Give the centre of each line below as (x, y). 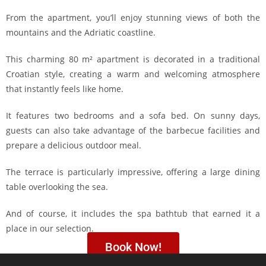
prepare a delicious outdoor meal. (74, 145)
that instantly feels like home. (65, 89)
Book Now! (133, 247)
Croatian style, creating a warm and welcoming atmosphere (133, 74)
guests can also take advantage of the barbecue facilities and (133, 130)
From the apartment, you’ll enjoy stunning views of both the (133, 18)
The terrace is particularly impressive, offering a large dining (133, 172)
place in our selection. (50, 228)
